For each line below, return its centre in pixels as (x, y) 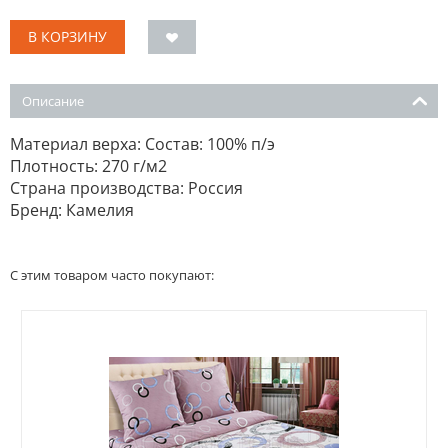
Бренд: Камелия (72, 210)
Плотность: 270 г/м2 (88, 166)
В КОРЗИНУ (67, 36)
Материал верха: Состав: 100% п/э (142, 144)
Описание (53, 101)
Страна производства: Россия (126, 188)
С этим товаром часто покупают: (112, 275)
